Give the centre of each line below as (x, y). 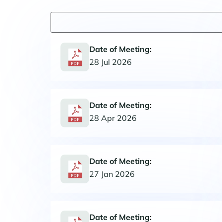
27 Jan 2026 (112, 174)
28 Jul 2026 (111, 62)
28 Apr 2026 (113, 118)
